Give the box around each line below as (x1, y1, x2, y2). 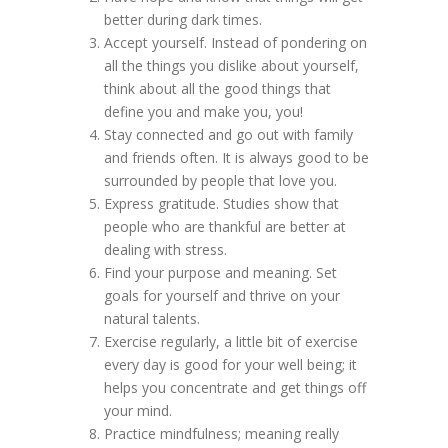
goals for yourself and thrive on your (104, 285, 340, 305)
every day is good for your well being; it (104, 354, 357, 374)
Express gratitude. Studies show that (104, 193, 339, 213)
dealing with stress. (104, 239, 227, 259)
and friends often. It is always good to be (104, 147, 369, 167)
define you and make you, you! (104, 101, 303, 121)
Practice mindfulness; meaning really (104, 423, 339, 443)
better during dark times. (104, 9, 262, 29)
